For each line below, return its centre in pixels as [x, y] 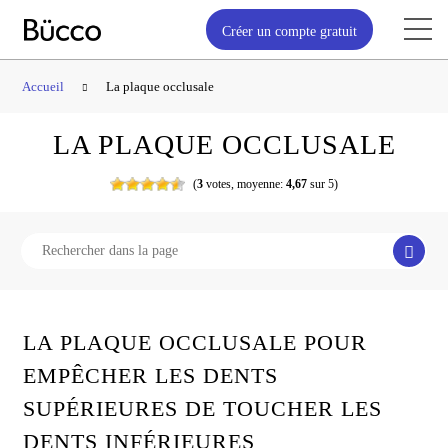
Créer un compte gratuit [289, 31]
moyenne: [260, 183]
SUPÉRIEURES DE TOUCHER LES [203, 408]
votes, [218, 183]
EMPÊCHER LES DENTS [151, 375]
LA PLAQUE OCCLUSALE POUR [195, 342]
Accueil [43, 86]
